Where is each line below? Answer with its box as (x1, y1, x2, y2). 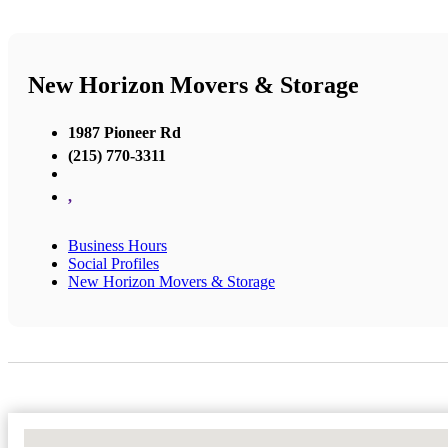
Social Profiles (68, 255, 159, 273)
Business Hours (68, 237, 167, 255)
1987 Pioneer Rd (68, 124, 181, 142)
